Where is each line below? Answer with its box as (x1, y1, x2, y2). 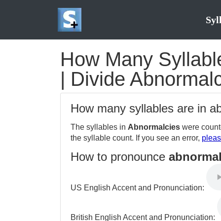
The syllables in (71, 123, 128, 131)
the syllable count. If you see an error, (71, 134, 202, 142)
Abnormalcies (128, 123, 180, 131)
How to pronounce (71, 150, 169, 163)
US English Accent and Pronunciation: (71, 184, 206, 192)
